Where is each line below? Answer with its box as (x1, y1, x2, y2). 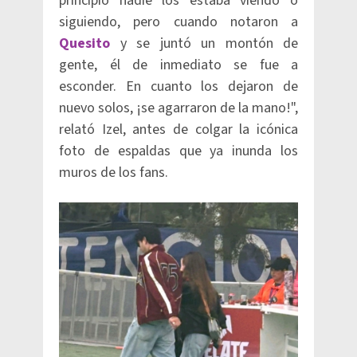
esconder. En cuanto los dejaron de (59, 76, 298, 96)
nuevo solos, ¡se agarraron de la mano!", (59, 98, 298, 118)
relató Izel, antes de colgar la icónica (59, 120, 298, 139)
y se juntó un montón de (110, 33, 298, 53)
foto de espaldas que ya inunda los (59, 141, 298, 161)
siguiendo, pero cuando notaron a (59, 12, 298, 32)
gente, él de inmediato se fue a (59, 55, 298, 75)
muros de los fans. (59, 163, 168, 182)
